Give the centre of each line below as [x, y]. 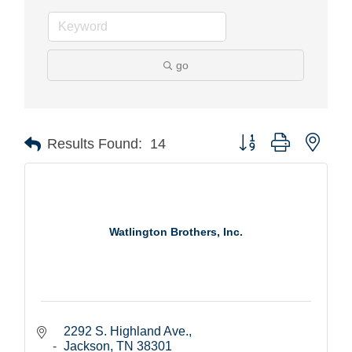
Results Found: [95, 144]
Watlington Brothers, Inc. [176, 232]
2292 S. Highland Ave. [126, 331]
